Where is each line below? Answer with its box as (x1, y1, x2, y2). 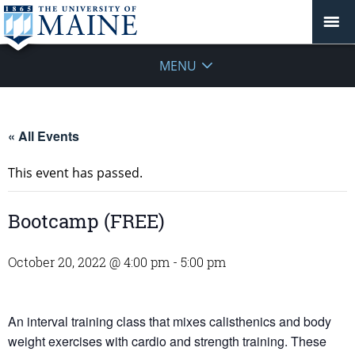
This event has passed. (8, 164, 143, 181)
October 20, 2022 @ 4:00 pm (8, 254, 170, 270)
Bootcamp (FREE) (8, 208, 165, 234)
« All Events (8, 127, 79, 145)
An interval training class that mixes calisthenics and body (8, 312, 331, 330)
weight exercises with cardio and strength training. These (8, 332, 326, 350)
